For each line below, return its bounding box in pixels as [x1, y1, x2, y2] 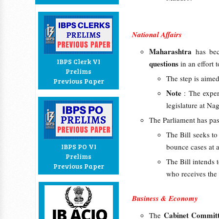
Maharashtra [149, 46, 196, 57]
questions [149, 58, 178, 69]
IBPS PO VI [61, 142, 96, 151]
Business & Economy [132, 193, 198, 203]
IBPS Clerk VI [57, 57, 100, 66]
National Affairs [132, 29, 182, 40]
